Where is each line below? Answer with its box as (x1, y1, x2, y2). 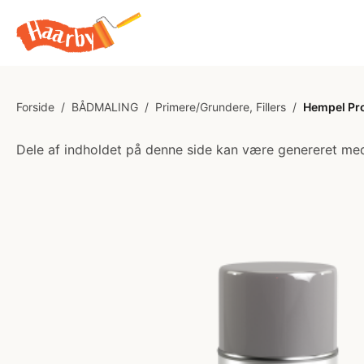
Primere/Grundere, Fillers (155, 100, 286, 114)
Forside (16, 100, 54, 114)
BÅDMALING (71, 100, 138, 114)
